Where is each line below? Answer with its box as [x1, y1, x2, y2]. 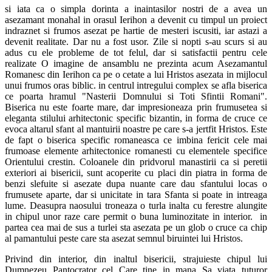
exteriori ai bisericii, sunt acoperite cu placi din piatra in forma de [5, 168, 267, 178]
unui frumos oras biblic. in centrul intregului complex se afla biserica [5, 80, 267, 90]
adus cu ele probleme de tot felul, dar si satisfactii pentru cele [5, 47, 267, 58]
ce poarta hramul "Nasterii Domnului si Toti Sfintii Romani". [5, 91, 267, 101]
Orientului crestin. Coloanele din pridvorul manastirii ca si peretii [5, 157, 267, 167]
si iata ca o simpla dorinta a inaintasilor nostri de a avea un [5, 4, 267, 14]
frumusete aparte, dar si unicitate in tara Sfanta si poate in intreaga [5, 189, 267, 200]
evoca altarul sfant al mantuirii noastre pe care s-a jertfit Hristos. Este [5, 124, 267, 134]
